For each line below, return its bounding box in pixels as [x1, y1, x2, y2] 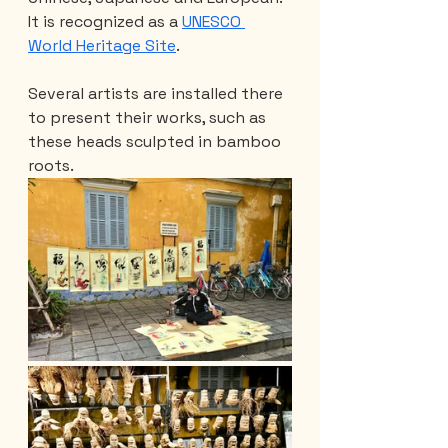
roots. [28, 154, 74, 176]
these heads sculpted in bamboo [28, 130, 285, 152]
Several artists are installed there [28, 82, 287, 104]
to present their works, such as [28, 106, 270, 128]
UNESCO [182, 10, 245, 32]
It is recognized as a [28, 10, 182, 32]
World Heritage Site [28, 34, 176, 56]
